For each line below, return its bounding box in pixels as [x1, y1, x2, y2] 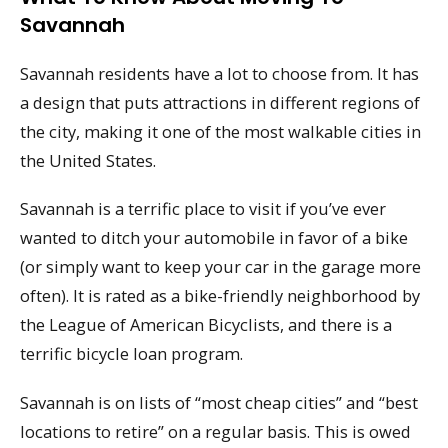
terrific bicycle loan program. [20, 342, 243, 366]
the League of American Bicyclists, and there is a [20, 313, 392, 337]
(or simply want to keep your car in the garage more [20, 255, 421, 279]
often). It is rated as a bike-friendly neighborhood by [20, 284, 420, 308]
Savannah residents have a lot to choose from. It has [20, 61, 419, 85]
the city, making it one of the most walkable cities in [20, 119, 421, 143]
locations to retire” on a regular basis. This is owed [20, 419, 411, 443]
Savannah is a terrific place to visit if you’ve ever [20, 197, 386, 221]
